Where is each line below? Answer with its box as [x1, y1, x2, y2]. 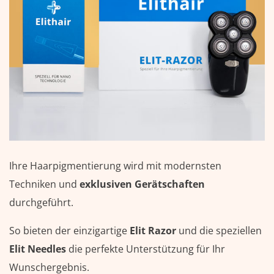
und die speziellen [176, 223, 262, 237]
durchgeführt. [9, 195, 73, 209]
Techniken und [9, 177, 80, 191]
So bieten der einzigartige [9, 223, 130, 237]
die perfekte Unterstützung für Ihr [66, 242, 225, 256]
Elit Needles [9, 242, 66, 256]
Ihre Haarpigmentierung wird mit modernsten [9, 158, 221, 172]
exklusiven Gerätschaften [80, 177, 205, 191]
